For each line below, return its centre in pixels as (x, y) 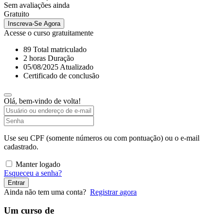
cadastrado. (21, 146)
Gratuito (17, 14)
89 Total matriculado (55, 49)
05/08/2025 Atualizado (58, 67)
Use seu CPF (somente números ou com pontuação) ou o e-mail (102, 138)
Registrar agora (113, 192)
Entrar (16, 182)
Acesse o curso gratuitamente (49, 33)
